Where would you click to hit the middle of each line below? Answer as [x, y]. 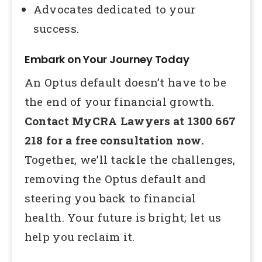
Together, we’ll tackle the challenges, [130, 160]
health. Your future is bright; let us [123, 218]
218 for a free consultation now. [114, 140]
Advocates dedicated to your [114, 9]
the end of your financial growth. [119, 102]
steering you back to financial [110, 198]
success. [56, 28]
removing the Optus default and [115, 179]
